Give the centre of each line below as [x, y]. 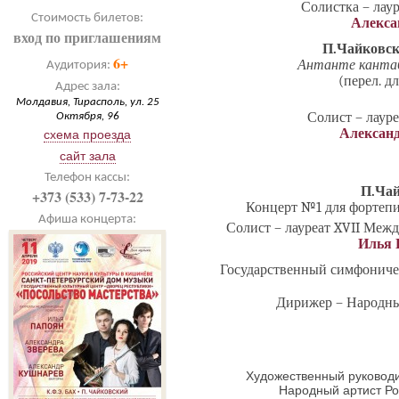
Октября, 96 [87, 116]
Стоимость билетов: [87, 18]
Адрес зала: [87, 87]
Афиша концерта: [87, 220]
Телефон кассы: [87, 178]
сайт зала [87, 156]
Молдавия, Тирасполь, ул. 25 [87, 102]
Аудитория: [80, 65]
